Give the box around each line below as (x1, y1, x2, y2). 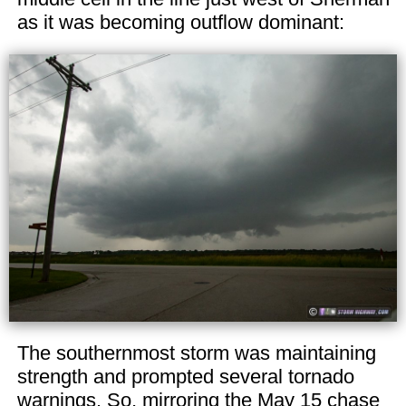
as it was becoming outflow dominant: (16, 11, 344, 34)
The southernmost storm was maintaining (16, 341, 376, 364)
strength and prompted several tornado (16, 364, 354, 388)
